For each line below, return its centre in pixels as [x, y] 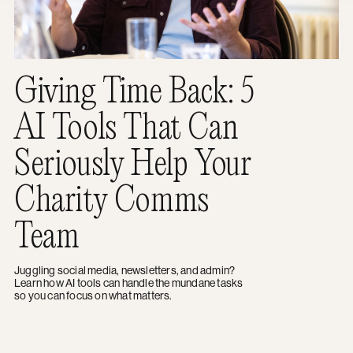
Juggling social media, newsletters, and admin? [125, 270]
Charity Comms [111, 198]
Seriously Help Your [133, 162]
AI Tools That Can [126, 125]
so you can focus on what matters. [93, 295]
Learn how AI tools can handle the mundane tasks [129, 282]
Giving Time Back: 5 [134, 89]
